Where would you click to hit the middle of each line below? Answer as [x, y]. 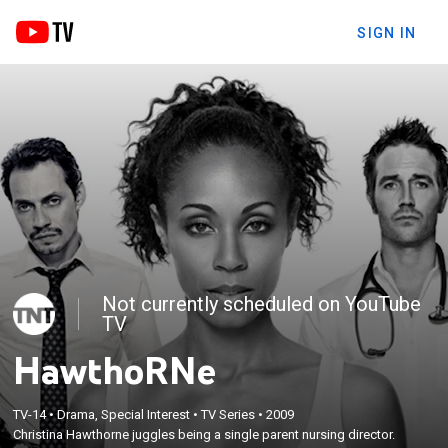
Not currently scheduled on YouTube [262, 303]
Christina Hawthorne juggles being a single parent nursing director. [204, 434]
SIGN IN [386, 32]
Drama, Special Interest [124, 414]
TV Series [228, 414]
